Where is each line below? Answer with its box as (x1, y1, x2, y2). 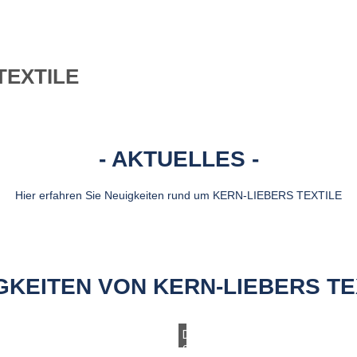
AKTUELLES (111, 147, 245, 171)
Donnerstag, (182, 328, 245, 341)
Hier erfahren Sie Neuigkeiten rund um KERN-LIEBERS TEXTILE (15, 189, 342, 202)
